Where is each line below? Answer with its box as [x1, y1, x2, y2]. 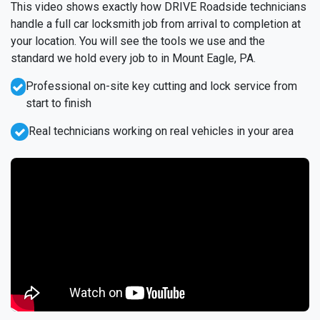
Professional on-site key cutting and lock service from [25, 79, 297, 94]
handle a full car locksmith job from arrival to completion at [11, 17, 301, 31]
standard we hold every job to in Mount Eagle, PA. [11, 51, 256, 66]
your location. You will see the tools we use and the [11, 34, 265, 49]
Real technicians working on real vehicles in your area [29, 124, 294, 139]
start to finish [25, 96, 91, 111]
